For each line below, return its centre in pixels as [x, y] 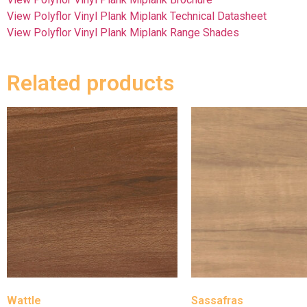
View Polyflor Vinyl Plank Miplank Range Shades [123, 32]
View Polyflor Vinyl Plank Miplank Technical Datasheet [137, 16]
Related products [90, 83]
